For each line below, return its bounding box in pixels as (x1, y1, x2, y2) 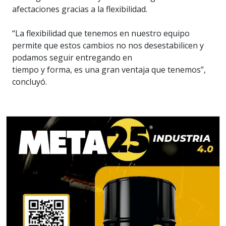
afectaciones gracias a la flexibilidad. (12, 4, 147, 15)
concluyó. (12, 76, 47, 88)
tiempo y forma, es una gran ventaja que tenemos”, (12, 64, 206, 76)
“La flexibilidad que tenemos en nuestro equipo (12, 28, 190, 39)
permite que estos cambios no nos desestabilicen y (12, 40, 204, 51)
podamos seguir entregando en (12, 52, 132, 64)
